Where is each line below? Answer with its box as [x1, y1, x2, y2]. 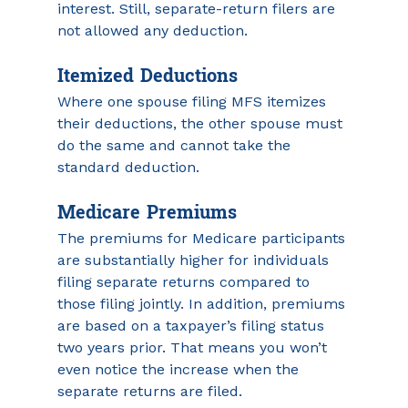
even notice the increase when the [56, 361, 303, 378]
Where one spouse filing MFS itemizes [56, 93, 331, 110]
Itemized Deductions [56, 60, 238, 93]
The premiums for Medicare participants [56, 229, 350, 247]
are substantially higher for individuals [56, 251, 333, 269]
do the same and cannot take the [56, 137, 295, 154]
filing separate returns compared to [56, 273, 314, 291]
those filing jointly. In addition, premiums [56, 295, 350, 312]
